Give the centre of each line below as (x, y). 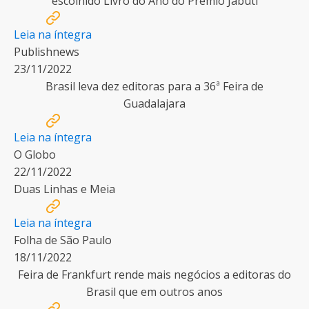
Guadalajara (154, 103)
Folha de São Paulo (63, 240)
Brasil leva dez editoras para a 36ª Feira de (154, 86)
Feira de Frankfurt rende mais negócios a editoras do (154, 275)
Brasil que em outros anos (154, 292)
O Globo (35, 154)
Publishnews (47, 52)
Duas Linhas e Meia (64, 189)
